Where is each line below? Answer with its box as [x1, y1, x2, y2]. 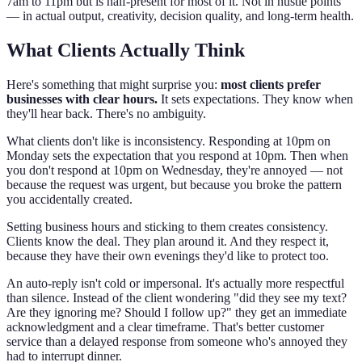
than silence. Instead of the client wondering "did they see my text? [6, 291, 347, 305]
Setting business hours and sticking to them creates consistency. [6, 220, 328, 234]
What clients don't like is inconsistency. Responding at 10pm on [6, 134, 330, 148]
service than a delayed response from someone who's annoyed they [6, 335, 347, 348]
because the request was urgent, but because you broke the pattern [6, 178, 342, 192]
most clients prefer [221, 78, 321, 91]
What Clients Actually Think [6, 40, 245, 61]
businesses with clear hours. [6, 92, 158, 106]
